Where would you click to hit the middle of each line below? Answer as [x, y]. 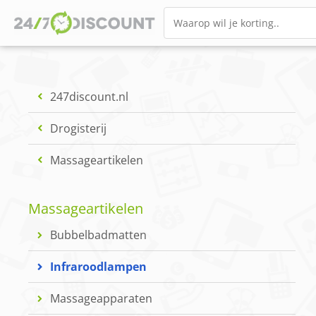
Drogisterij [79, 129]
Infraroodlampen [99, 267]
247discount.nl [90, 97]
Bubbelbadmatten [99, 235]
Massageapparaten [102, 299]
